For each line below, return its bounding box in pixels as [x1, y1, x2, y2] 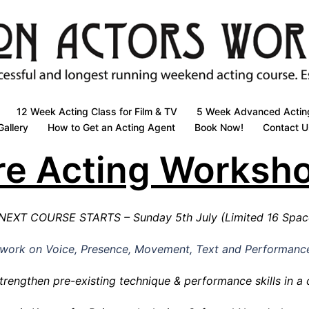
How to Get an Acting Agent [48, 121, 175, 133]
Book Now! [195, 121, 243, 133]
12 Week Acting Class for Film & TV [17, 106, 177, 117]
